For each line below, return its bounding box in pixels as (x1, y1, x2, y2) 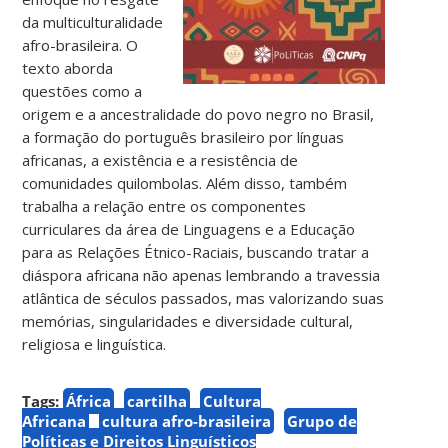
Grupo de (287, 410, 358, 431)
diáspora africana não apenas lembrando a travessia (22, 264, 381, 285)
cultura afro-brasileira (102, 410, 272, 431)
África (66, 390, 112, 411)
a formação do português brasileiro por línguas (22, 126, 345, 147)
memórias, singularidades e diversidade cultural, (22, 310, 354, 331)
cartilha (127, 390, 188, 411)
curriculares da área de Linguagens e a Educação (22, 218, 356, 239)
